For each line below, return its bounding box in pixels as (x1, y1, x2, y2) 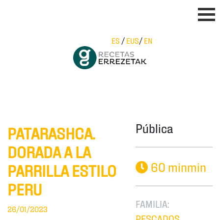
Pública (136, 120, 173, 136)
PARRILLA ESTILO (7, 161, 116, 180)
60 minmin (148, 159, 207, 174)
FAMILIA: (136, 197, 170, 210)
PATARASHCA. (7, 123, 95, 142)
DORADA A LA (7, 142, 91, 161)
